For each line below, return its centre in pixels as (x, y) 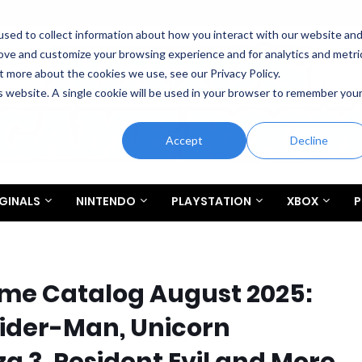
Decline (309, 140)
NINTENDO (106, 201)
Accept (185, 140)
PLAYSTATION (211, 201)
